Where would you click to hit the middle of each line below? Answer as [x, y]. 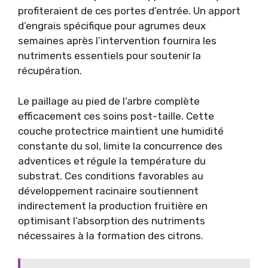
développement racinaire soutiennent [108, 191]
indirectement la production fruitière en [113, 205]
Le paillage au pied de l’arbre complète [109, 101]
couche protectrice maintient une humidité [121, 131]
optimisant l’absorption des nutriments [112, 220]
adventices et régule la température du [112, 161]
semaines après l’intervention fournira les [117, 41]
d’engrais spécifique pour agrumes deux [112, 26]
